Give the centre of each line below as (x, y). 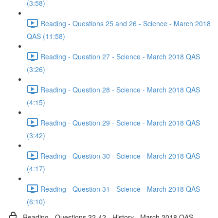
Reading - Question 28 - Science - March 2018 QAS (120, 89)
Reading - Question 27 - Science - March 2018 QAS (120, 56)
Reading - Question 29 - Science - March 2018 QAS (120, 122)
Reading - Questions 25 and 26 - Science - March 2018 (126, 23)
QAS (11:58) (46, 36)
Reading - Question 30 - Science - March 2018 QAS (120, 155)
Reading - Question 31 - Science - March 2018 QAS (120, 189)
